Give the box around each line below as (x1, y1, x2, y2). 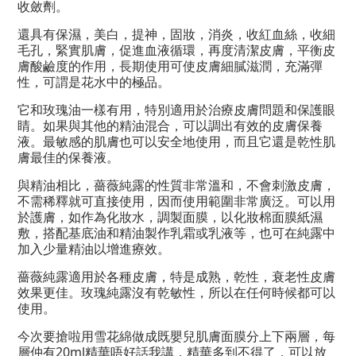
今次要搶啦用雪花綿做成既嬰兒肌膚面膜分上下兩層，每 (17, 327, 335, 345)
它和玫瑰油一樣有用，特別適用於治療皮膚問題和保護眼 (17, 101, 335, 118)
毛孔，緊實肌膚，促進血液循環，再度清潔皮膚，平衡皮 (17, 41, 335, 59)
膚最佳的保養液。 (17, 149, 119, 166)
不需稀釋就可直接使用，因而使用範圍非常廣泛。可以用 (17, 192, 335, 210)
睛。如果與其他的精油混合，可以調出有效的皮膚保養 (17, 117, 323, 134)
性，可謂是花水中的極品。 (17, 73, 170, 91)
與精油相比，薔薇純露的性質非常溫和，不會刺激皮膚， (17, 176, 335, 194)
